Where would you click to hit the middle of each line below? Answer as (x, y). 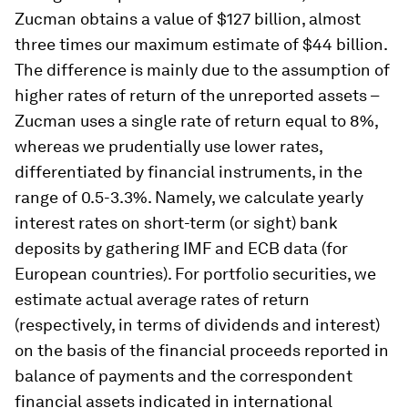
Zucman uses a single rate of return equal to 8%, (196, 120)
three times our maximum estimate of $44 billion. (201, 44)
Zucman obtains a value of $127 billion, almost (188, 18)
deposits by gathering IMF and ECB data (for (181, 248)
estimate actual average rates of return (162, 299)
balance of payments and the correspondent (184, 375)
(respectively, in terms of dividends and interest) (197, 324)
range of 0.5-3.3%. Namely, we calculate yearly (189, 197)
